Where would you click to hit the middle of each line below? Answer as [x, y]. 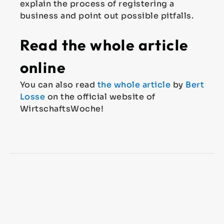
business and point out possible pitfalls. [107, 16]
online [43, 67]
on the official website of [100, 97]
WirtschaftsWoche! [62, 109]
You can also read [58, 85]
